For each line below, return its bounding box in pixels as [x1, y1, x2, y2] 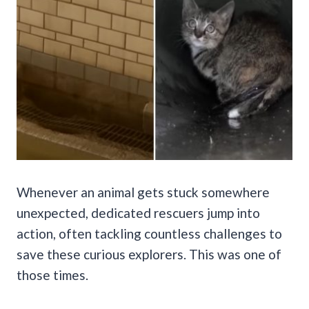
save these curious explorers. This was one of [17, 246, 281, 262]
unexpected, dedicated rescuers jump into [17, 204, 260, 221]
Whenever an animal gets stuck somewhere [17, 183, 270, 200]
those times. [17, 266, 88, 283]
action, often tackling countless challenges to [17, 225, 282, 241]
